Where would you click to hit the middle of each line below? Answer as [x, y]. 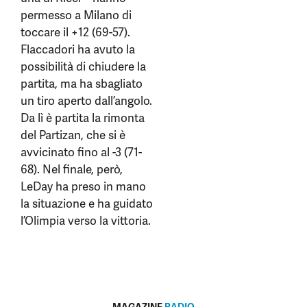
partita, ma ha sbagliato [82, 84]
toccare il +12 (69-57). [75, 32]
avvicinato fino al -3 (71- [81, 152]
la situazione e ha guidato [87, 204]
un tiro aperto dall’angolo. [86, 101]
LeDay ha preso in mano [83, 186]
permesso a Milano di [76, 15]
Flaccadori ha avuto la [78, 49]
